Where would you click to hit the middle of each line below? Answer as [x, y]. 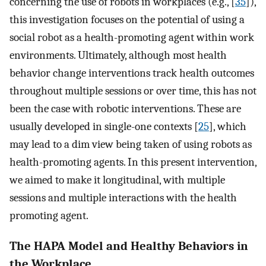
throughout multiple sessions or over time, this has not [133, 91]
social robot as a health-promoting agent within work [132, 37]
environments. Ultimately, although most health [118, 55]
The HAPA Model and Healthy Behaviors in [129, 246]
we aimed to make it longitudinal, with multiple [117, 180]
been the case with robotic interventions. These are [125, 108]
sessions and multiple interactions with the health [123, 197]
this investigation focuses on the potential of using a [127, 19]
